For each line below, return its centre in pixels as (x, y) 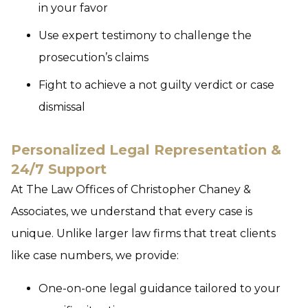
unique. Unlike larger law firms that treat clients (143, 233)
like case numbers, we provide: (95, 255)
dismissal (62, 107)
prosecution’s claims (93, 57)
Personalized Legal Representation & (146, 150)
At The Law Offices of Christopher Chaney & (131, 189)
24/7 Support (59, 169)
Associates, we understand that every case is (132, 211)
